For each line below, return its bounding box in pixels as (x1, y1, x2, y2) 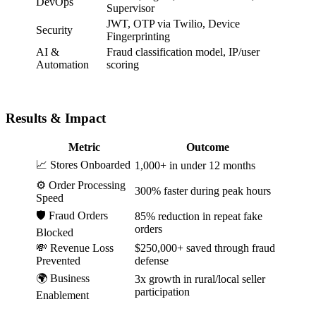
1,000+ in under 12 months (135, 159, 255, 172)
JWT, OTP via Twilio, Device (107, 17, 240, 30)
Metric (68, 141, 100, 154)
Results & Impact (6, 110, 106, 126)
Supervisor (107, 1, 154, 14)
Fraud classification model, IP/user (107, 45, 260, 58)
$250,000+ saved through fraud (135, 242, 275, 255)
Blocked (36, 226, 73, 239)
